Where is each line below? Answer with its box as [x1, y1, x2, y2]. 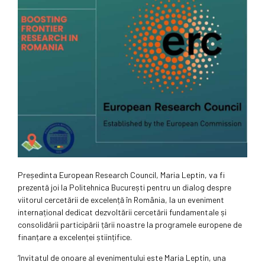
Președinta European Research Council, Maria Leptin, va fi [18, 170, 225, 180]
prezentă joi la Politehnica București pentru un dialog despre [18, 182, 231, 193]
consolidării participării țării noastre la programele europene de [18, 219, 242, 230]
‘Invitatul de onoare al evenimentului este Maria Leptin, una [18, 253, 226, 263]
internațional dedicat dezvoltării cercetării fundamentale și [18, 207, 227, 218]
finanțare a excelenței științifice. [18, 232, 132, 243]
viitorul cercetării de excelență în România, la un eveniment [18, 195, 224, 205]
